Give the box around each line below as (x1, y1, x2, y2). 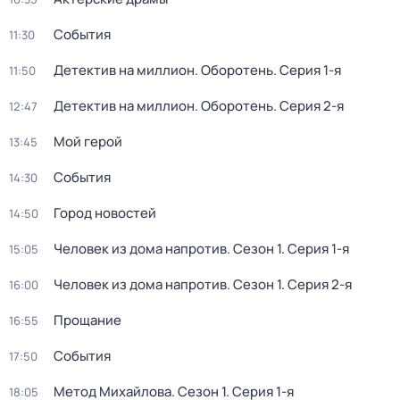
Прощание (54, 311, 121, 329)
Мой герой (54, 132, 122, 151)
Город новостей (54, 204, 156, 222)
